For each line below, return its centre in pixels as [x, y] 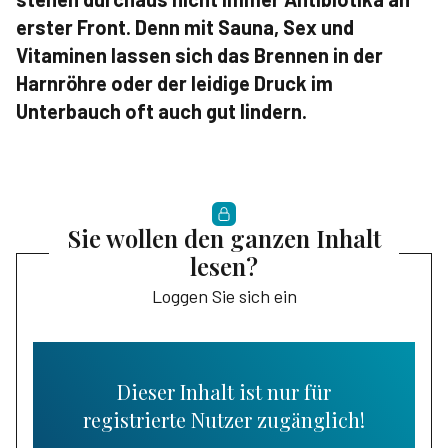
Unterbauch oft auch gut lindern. [161, 111]
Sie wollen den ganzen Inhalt [224, 238]
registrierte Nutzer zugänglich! [224, 420]
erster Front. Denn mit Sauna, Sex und [185, 27]
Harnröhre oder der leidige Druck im [174, 83]
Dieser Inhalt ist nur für [224, 392]
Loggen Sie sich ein [224, 296]
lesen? [224, 266]
